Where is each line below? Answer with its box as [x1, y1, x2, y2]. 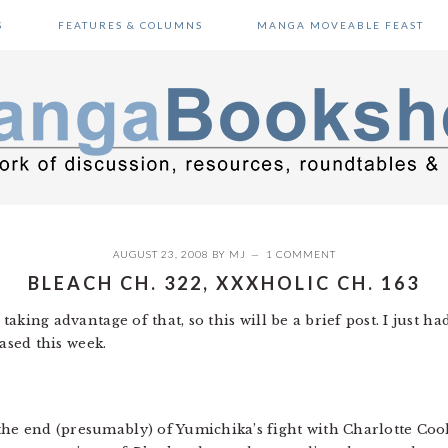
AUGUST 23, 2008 [112, 248, 209, 260]
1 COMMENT [265, 248, 336, 260]
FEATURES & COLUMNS [57, 19, 203, 31]
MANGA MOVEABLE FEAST [256, 19, 424, 31]
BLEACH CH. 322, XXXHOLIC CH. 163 [28, 272, 420, 294]
